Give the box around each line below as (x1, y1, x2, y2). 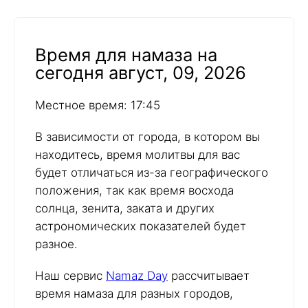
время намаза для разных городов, (35, 287, 233, 301)
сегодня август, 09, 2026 (35, 62, 246, 84)
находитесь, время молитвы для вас (35, 148, 240, 162)
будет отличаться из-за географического (35, 166, 268, 180)
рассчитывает (168, 269, 250, 283)
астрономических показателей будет (35, 219, 246, 234)
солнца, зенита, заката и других (35, 201, 214, 216)
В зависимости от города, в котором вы (35, 130, 260, 144)
